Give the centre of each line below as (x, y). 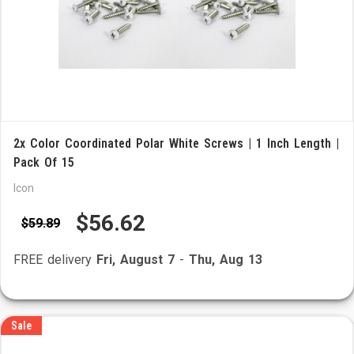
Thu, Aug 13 (226, 260)
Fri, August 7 (136, 260)
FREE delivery (55, 260)
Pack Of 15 (44, 162)
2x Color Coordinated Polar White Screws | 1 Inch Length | (176, 143)
